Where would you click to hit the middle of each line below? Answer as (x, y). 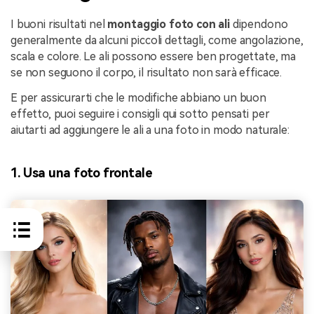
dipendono (259, 25)
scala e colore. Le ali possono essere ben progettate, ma (153, 57)
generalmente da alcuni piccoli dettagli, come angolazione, (157, 41)
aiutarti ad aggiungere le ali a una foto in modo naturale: (150, 130)
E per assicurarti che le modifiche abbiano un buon (138, 97)
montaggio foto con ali (169, 25)
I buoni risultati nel (59, 25)
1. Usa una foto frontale (82, 173)
